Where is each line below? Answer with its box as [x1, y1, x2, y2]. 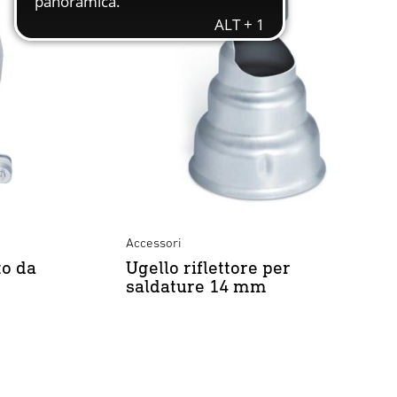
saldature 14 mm [126, 275, 267, 297]
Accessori [126, 235, 182, 250]
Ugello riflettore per [126, 256, 291, 278]
